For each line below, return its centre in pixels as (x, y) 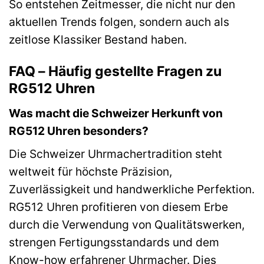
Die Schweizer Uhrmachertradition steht (115, 154)
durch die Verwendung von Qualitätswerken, (127, 225)
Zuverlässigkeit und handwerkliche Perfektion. (132, 189)
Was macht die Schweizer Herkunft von (116, 113)
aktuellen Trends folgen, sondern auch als (119, 22)
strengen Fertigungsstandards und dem (114, 242)
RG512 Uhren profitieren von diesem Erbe (118, 207)
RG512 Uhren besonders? (79, 131)
